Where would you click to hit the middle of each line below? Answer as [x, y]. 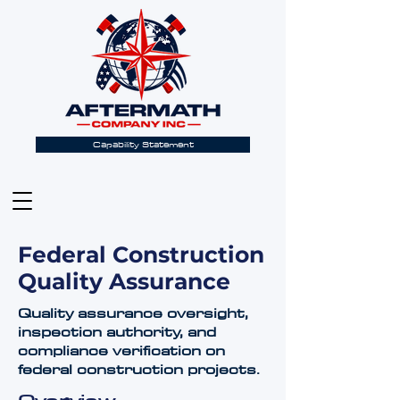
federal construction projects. [139, 369]
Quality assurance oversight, [133, 312]
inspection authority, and [117, 331]
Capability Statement [143, 144]
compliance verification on [121, 350]
